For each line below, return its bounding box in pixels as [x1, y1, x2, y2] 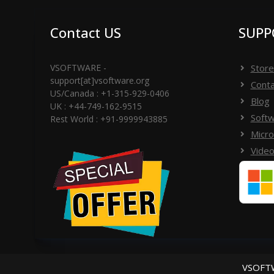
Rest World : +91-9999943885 [50, 113, 168, 125]
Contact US [50, 23, 121, 42]
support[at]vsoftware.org [50, 75, 149, 87]
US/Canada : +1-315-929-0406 [50, 87, 169, 100]
